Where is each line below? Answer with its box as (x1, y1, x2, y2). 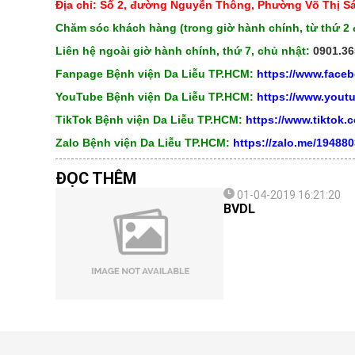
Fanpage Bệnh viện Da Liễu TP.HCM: (55, 67, 257, 80)
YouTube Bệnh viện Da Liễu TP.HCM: (55, 90, 254, 103)
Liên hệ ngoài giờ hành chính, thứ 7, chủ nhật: (55, 44, 313, 57)
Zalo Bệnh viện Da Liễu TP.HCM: (55, 136, 233, 149)
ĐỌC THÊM (55, 169, 136, 188)
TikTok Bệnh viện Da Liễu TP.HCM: (55, 113, 242, 126)
